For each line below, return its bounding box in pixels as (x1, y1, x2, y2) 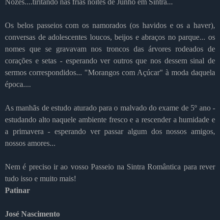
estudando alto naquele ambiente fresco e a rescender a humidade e (5, 115, 215, 124)
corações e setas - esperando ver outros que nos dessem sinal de (5, 56, 215, 65)
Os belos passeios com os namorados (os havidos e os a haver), (5, 21, 215, 29)
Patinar (5, 186, 30, 194)
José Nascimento (5, 209, 60, 218)
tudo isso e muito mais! (5, 174, 76, 183)
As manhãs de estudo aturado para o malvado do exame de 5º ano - (5, 103, 215, 112)
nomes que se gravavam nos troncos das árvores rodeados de (5, 44, 215, 53)
